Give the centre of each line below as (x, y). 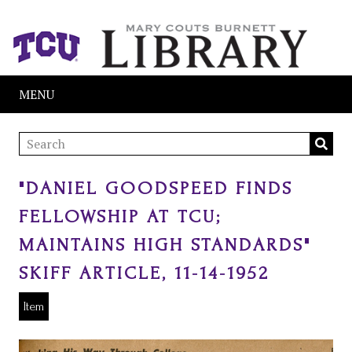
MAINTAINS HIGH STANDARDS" (165, 245)
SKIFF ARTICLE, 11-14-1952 (144, 273)
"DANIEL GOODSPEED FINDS (156, 188)
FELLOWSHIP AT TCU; (120, 216)
